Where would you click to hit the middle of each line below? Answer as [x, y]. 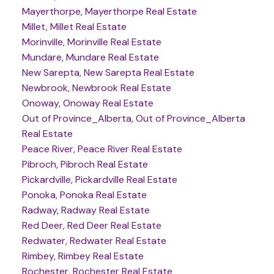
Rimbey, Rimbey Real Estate [83, 256]
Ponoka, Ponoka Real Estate [84, 195]
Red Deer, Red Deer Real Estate [91, 226]
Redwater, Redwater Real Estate [94, 241]
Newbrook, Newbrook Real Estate [96, 88]
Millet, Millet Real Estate [74, 27]
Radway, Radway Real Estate [86, 210]
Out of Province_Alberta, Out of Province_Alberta [133, 119]
